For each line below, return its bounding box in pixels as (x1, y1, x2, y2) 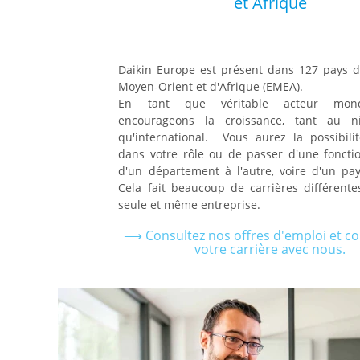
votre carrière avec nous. (194, 240, 346, 258)
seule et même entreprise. (118, 197, 261, 212)
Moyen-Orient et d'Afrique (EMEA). (118, 79, 307, 94)
